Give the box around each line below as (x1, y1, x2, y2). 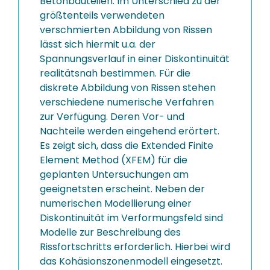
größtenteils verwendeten (40, 8, 165, 22)
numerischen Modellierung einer (40, 196, 192, 210)
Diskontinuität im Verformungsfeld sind (40, 211, 223, 225)
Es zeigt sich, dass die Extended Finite (40, 139, 213, 152)
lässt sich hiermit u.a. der (40, 37, 155, 51)
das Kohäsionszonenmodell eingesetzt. (40, 254, 222, 268)
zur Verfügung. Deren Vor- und (40, 110, 184, 124)
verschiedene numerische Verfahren (40, 95, 214, 109)
